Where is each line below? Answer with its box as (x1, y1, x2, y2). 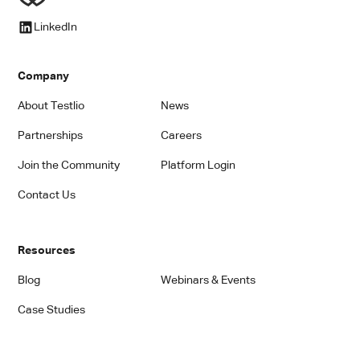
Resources (18, 244, 76, 256)
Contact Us (18, 189, 76, 201)
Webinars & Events (161, 274, 256, 286)
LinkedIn (34, 21, 78, 33)
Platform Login (161, 159, 235, 171)
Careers (161, 129, 202, 141)
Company (18, 70, 70, 82)
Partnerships (18, 129, 84, 141)
